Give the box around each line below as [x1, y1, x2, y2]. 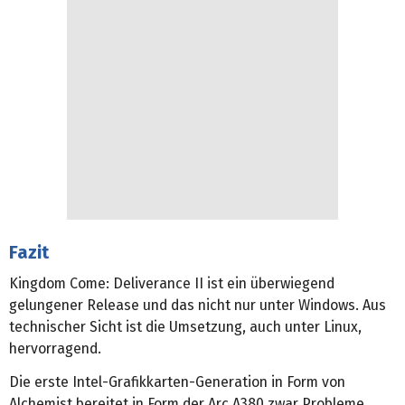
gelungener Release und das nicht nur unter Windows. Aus [9, 296, 386, 314]
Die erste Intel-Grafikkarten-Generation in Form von [9, 372, 345, 391]
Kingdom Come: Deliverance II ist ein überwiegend [9, 274, 334, 292]
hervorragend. [9, 339, 101, 357]
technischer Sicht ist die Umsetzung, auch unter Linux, [9, 317, 362, 335]
